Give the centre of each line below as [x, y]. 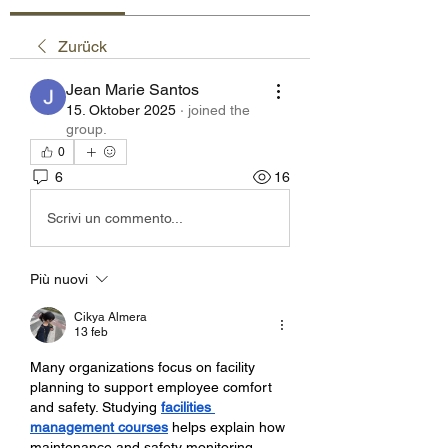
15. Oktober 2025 [121, 110]
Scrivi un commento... [115, 217]
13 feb [91, 332]
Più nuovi [59, 279]
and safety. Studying [95, 407]
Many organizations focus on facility [142, 367]
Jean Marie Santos [132, 89]
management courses [99, 427]
